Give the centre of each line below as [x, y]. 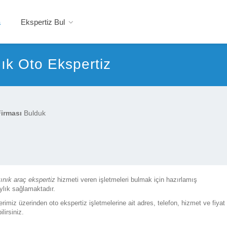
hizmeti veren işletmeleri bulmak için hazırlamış [126, 180]
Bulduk [34, 113]
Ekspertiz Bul [43, 22]
